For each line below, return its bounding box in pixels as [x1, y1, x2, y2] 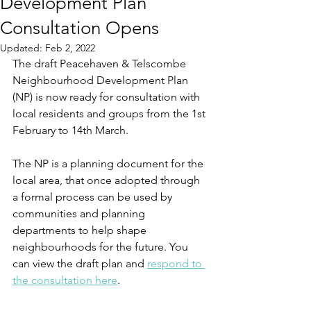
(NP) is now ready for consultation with [12, 90, 203, 103]
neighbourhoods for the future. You [12, 240, 191, 253]
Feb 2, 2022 [45, 42, 95, 54]
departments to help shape [12, 224, 149, 237]
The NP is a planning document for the [12, 157, 206, 170]
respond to [147, 257, 205, 270]
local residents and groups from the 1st [12, 107, 208, 120]
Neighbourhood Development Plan [12, 74, 191, 87]
